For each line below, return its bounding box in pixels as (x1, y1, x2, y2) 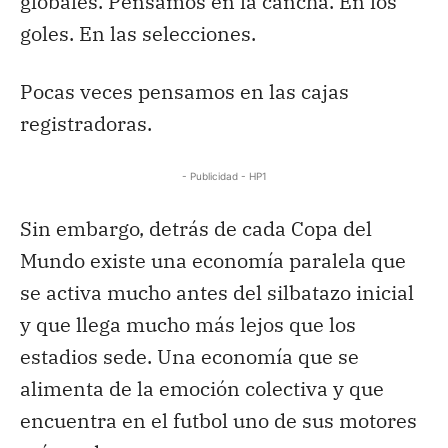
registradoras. (20, 109, 152, 137)
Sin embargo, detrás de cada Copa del (20, 214, 372, 242)
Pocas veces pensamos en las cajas (20, 77, 349, 105)
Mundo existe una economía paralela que (20, 246, 406, 274)
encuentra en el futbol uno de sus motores (20, 406, 417, 434)
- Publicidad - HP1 (181, 169, 267, 182)
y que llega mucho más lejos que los (20, 310, 356, 338)
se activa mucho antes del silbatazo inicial (20, 278, 414, 306)
